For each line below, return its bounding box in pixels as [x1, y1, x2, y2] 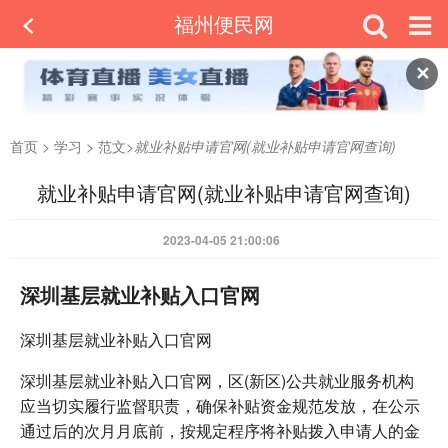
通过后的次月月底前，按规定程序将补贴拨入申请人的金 [20, 418, 420, 442]
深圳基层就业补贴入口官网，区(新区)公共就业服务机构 [20, 368, 414, 392]
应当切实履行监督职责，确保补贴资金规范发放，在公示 [20, 393, 420, 417]
